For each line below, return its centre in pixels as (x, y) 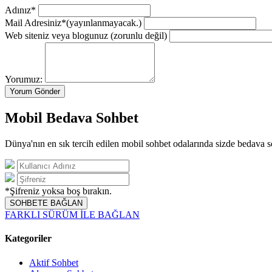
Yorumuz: (24, 80)
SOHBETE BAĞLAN (46, 203)
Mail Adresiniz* (36, 23)
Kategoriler (28, 239)
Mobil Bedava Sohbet (72, 118)
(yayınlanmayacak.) (104, 23)
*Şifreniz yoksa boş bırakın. (58, 191)
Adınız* (22, 10)
